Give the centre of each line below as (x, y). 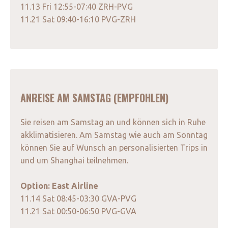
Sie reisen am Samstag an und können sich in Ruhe (113, 122)
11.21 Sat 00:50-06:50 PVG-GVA (78, 211)
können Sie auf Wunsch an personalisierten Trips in (114, 148)
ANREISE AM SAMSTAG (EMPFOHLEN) (94, 98)
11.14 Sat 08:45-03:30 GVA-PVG (78, 199)
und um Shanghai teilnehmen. (74, 161)
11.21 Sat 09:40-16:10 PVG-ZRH (78, 20)
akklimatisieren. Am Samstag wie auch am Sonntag (114, 135)
